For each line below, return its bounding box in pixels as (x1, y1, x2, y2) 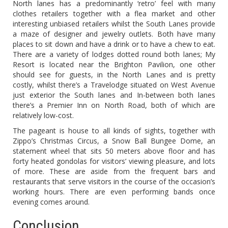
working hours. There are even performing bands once (13, 187, 215, 197)
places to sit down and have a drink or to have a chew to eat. (13, 39, 215, 49)
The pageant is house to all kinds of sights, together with (13, 126, 215, 136)
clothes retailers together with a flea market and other (13, 9, 215, 19)
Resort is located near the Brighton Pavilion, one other (13, 60, 215, 70)
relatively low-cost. (13, 110, 74, 121)
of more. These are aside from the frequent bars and (13, 166, 215, 177)
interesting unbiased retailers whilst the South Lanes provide (13, 19, 215, 29)
